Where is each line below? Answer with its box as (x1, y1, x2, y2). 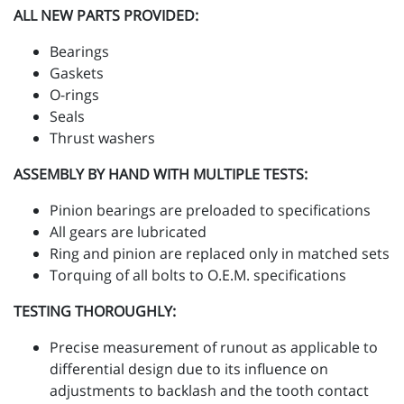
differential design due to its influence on (50, 359, 328, 380)
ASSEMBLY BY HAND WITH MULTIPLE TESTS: (14, 164, 308, 185)
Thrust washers (50, 128, 155, 149)
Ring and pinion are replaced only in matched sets (50, 243, 390, 264)
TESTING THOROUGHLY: (14, 301, 176, 322)
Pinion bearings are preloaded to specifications (50, 200, 371, 221)
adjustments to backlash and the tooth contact (50, 381, 369, 401)
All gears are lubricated (50, 222, 207, 243)
